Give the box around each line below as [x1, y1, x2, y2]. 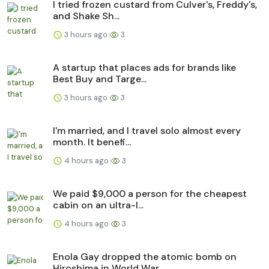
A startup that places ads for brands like [53, 61, 236, 74]
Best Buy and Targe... [53, 72, 147, 85]
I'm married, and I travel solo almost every [53, 124, 241, 137]
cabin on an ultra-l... [53, 198, 144, 211]
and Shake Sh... [53, 9, 119, 22]
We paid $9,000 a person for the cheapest [53, 187, 247, 200]
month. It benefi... [53, 135, 131, 148]
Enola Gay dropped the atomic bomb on [53, 250, 237, 263]
